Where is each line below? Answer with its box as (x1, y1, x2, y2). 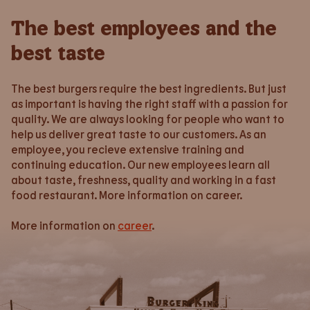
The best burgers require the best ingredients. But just (11, 82, 286, 95)
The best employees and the (11, 15, 277, 39)
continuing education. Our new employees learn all (11, 158, 270, 171)
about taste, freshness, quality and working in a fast (11, 173, 276, 186)
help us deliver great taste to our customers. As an (11, 127, 266, 140)
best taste (11, 39, 105, 64)
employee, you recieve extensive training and (11, 143, 244, 156)
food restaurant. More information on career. (11, 188, 242, 201)
